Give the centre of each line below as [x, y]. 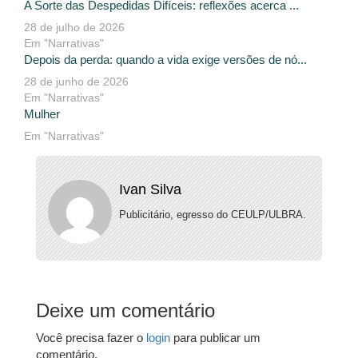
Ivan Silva [150, 190]
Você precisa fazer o [91, 338]
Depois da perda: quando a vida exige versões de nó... [165, 60]
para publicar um [215, 338]
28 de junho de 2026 [76, 82]
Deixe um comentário [125, 311]
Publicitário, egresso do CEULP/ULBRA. [212, 215]
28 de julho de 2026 [74, 28]
